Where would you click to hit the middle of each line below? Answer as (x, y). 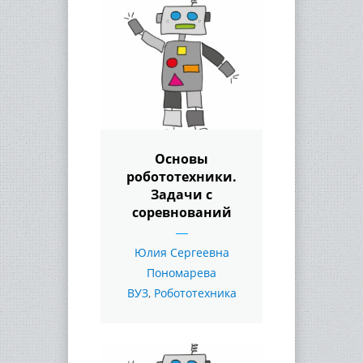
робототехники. (181, 176)
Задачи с (181, 194)
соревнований (181, 212)
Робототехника (195, 293)
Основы (181, 158)
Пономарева (181, 272)
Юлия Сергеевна (181, 252)
